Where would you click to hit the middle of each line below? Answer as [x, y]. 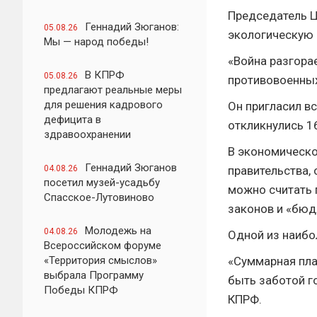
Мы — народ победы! [96, 42]
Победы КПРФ [81, 290]
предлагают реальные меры [113, 90]
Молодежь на [118, 231]
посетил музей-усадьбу [102, 183]
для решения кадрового [103, 105]
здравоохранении [87, 134]
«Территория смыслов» [100, 260]
